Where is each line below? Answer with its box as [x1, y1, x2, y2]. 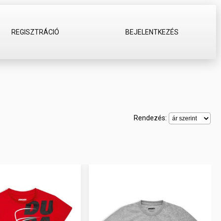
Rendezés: [134, 113, 168, 122]
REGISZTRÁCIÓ [11, 28, 59, 36]
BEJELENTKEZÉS [125, 28, 179, 36]
